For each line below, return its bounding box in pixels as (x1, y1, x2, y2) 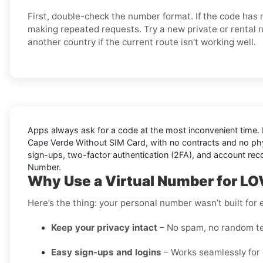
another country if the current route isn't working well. (28, 36, 256, 48)
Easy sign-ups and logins (51, 247, 161, 258)
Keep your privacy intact (51, 222, 157, 234)
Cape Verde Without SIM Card (28, 137, 146, 148)
